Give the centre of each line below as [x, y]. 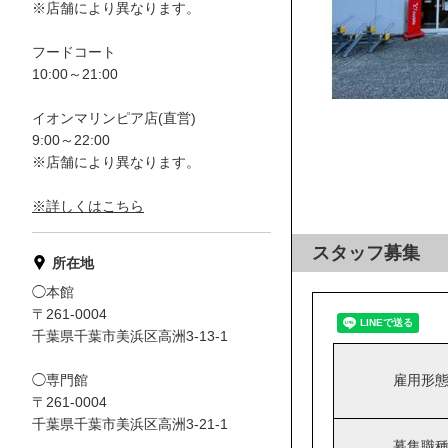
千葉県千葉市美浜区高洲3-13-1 [130, 336]
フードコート [74, 52]
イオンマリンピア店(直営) [114, 118]
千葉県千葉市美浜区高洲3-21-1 [130, 424]
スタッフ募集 [366, 253]
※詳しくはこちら [88, 206]
